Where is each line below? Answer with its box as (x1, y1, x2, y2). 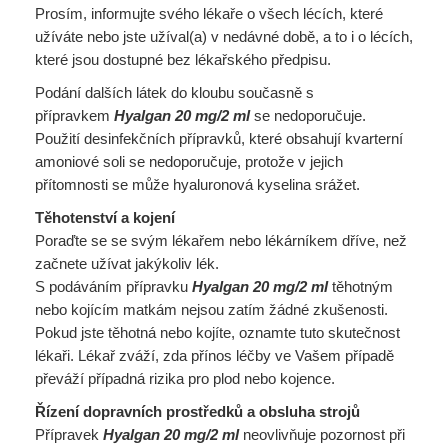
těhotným (328, 278, 393, 295)
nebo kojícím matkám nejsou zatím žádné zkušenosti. (35, 301, 388, 318)
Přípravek (35, 426, 103, 443)
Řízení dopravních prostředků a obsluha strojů (35, 403, 360, 420)
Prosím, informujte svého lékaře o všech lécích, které (35, 5, 383, 22)
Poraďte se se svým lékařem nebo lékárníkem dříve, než (35, 232, 407, 249)
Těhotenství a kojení (35, 209, 175, 226)
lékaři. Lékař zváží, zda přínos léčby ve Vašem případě (35, 347, 394, 364)
